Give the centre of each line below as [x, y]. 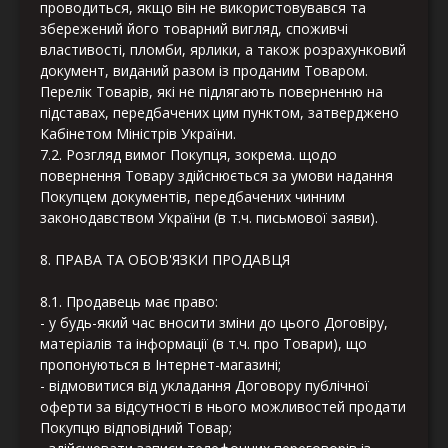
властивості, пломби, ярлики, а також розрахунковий [223, 50]
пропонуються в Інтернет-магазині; [160, 365]
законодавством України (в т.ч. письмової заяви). [209, 218]
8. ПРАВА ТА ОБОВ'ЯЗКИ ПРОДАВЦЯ [165, 260]
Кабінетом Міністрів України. [138, 134]
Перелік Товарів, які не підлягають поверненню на [211, 92]
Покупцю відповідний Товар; [136, 428]
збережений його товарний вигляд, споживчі [194, 29]
